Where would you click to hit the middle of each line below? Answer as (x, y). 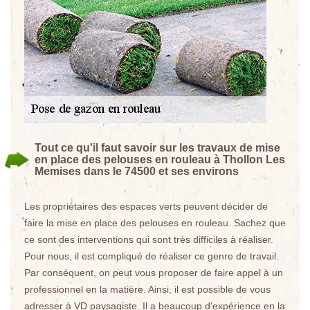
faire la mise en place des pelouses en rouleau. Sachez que (155, 223)
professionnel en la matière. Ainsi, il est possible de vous (147, 289)
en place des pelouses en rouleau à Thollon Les (160, 159)
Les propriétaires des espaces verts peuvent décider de (146, 206)
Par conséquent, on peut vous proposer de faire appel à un (154, 273)
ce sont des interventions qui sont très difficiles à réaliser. (149, 239)
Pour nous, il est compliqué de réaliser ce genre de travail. (152, 256)
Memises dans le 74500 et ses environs (137, 171)
